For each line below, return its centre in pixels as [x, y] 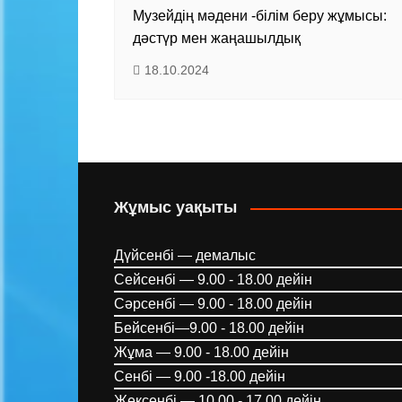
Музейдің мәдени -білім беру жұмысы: [260, 16]
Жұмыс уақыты [175, 208]
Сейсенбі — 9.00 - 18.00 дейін [213, 280]
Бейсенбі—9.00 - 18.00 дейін [209, 328]
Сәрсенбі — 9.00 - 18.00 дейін [213, 304]
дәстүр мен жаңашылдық [217, 39]
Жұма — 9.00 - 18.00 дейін [201, 353]
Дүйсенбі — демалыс [185, 256]
